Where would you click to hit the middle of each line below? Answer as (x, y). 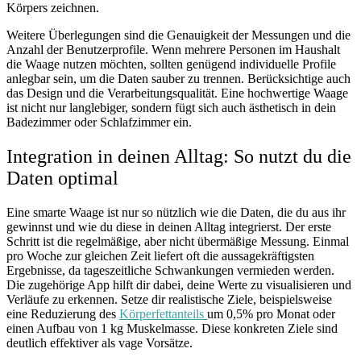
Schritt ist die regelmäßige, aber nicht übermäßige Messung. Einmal (178, 242)
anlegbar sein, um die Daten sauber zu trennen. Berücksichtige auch (178, 79)
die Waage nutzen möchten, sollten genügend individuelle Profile (171, 64)
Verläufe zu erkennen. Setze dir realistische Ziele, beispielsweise (169, 300)
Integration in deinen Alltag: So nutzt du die (179, 157)
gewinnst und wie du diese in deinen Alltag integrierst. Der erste (169, 227)
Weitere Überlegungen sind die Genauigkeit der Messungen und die (178, 35)
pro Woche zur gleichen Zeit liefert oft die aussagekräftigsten (160, 256)
